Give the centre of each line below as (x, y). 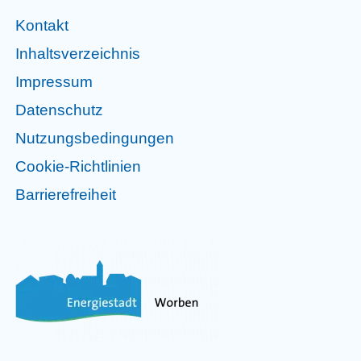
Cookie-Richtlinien (78, 166)
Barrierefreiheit (66, 194)
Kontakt (42, 25)
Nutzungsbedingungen (95, 138)
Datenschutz (59, 110)
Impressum (54, 81)
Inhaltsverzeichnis (78, 53)
